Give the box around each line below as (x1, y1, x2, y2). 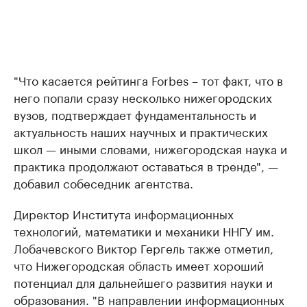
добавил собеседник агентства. (14, 173, 193, 192)
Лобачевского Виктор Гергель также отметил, (14, 238, 273, 257)
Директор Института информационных (14, 204, 234, 223)
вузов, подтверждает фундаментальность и (14, 105, 256, 123)
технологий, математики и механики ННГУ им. (14, 221, 274, 240)
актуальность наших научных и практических (14, 122, 268, 140)
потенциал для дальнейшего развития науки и (14, 273, 273, 291)
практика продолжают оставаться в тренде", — (14, 156, 278, 175)
